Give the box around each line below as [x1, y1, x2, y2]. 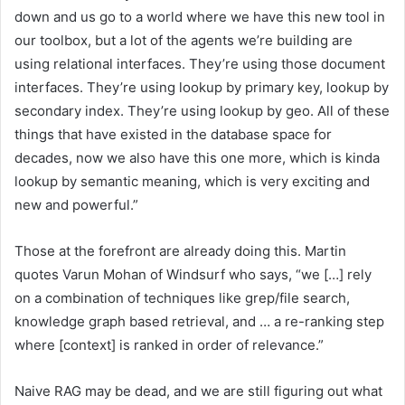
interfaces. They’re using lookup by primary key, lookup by [14, 78, 389, 96]
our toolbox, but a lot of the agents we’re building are [14, 31, 353, 49]
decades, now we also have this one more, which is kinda [14, 148, 380, 166]
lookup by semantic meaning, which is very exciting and [14, 172, 370, 190]
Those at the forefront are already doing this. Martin [14, 241, 346, 259]
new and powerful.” [14, 195, 138, 213]
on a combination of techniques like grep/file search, [14, 288, 350, 306]
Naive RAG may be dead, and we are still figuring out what [14, 381, 382, 400]
